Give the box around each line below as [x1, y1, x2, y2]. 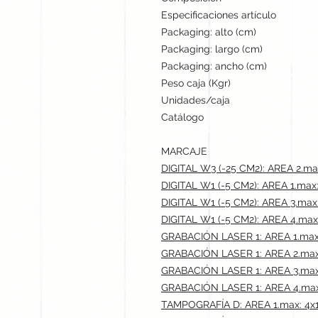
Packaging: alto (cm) [161, 26, 256, 38]
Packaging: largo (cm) [161, 43, 263, 55]
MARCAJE [161, 145, 207, 157]
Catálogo [161, 111, 204, 123]
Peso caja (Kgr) [161, 77, 231, 89]
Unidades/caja [161, 94, 230, 106]
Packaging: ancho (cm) [161, 60, 267, 72]
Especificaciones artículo [161, 9, 276, 21]
